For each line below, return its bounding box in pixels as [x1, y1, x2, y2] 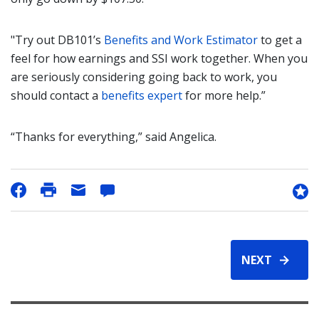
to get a [258, 32, 302, 48]
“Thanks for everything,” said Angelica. [11, 129, 216, 145]
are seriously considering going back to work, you [11, 69, 277, 85]
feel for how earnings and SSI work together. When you [11, 51, 308, 66]
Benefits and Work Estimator [104, 32, 258, 48]
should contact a [11, 88, 101, 103]
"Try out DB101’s [11, 32, 104, 48]
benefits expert [101, 88, 182, 103]
